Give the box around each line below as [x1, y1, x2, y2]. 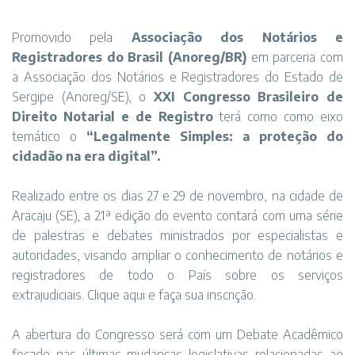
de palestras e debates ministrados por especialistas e [12, 227, 343, 243]
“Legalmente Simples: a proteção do [86, 128, 343, 144]
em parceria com [250, 49, 344, 65]
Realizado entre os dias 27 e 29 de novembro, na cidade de [12, 188, 343, 204]
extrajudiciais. [12, 287, 87, 303]
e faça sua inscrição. [145, 287, 256, 303]
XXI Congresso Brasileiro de [154, 89, 343, 105]
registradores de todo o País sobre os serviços [12, 267, 343, 283]
